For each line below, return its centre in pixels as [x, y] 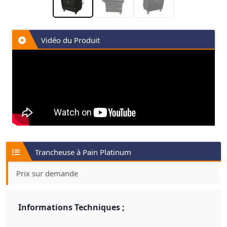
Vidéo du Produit [70, 40]
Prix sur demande [47, 173]
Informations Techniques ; [71, 207]
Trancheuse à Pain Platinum [83, 152]
